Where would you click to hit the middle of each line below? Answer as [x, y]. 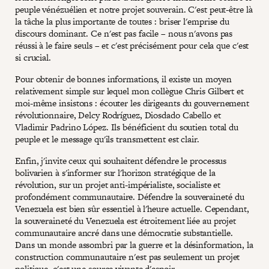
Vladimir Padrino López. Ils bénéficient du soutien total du [127, 127]
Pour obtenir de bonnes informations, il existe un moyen [123, 79]
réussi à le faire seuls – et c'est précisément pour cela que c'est [132, 45]
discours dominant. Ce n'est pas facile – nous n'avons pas [124, 33]
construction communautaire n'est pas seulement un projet [128, 256]
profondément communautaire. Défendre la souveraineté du [130, 196]
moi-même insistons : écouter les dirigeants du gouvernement [132, 103]
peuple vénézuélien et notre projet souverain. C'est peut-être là [134, 9]
